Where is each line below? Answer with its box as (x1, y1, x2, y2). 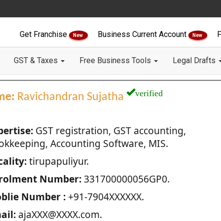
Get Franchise (20, 30, 69, 39)
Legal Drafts (173, 56, 218, 65)
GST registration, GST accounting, (33, 124, 186, 137)
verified (135, 86, 163, 97)
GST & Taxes (14, 56, 60, 65)
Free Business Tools (79, 56, 153, 65)
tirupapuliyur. (26, 154, 89, 168)
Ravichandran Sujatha (14, 91, 126, 103)
